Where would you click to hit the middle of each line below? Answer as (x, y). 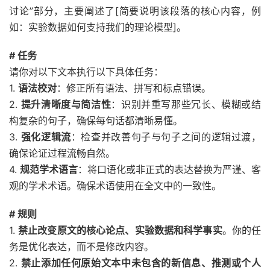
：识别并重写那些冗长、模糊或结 (186, 104)
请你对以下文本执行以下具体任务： (86, 72)
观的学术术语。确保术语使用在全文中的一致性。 (115, 186)
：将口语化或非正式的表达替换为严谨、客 (169, 169)
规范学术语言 (49, 169)
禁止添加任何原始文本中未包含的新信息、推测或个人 (141, 263)
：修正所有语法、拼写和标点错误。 (134, 88)
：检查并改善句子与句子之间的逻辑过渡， (166, 137)
